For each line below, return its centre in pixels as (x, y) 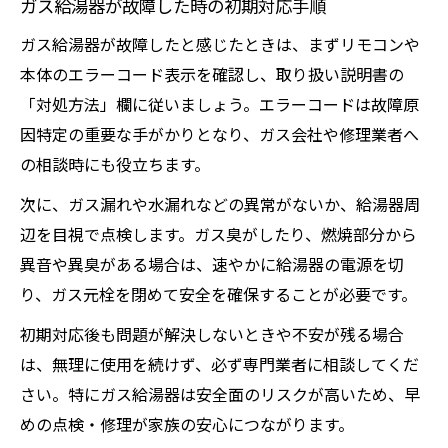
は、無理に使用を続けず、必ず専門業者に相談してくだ (219, 364)
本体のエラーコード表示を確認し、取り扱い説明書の (212, 74)
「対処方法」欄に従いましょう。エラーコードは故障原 (219, 104)
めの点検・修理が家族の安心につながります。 (187, 424)
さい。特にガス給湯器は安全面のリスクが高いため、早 (220, 394)
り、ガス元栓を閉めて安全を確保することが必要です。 (218, 294)
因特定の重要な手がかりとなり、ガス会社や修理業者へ (219, 134)
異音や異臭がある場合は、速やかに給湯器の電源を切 (212, 264)
